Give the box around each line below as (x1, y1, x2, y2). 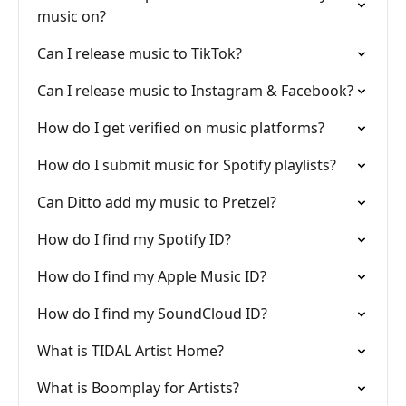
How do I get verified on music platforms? (37, 118, 324, 138)
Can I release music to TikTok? (37, 43, 242, 63)
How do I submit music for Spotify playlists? (37, 155, 336, 175)
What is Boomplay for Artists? (37, 378, 239, 398)
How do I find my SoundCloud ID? (37, 304, 267, 324)
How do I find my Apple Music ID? (37, 266, 266, 286)
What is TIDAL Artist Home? (37, 341, 224, 361)
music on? (37, 6, 106, 26)
